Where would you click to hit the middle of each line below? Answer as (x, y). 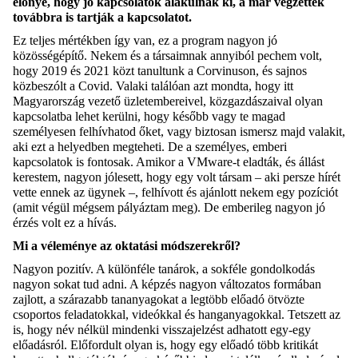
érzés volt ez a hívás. (65, 222)
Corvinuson (226, 70)
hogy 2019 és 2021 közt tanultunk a (105, 70)
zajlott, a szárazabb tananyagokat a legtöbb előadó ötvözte (159, 299)
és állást (303, 161)
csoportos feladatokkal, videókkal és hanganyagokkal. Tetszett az (177, 314)
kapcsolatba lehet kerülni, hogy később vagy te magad (149, 116)
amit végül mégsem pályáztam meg (105, 207)
